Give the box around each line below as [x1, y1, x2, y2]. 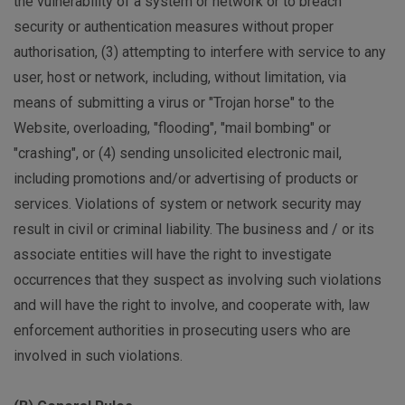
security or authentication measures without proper [14, 18, 334, 36]
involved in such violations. [14, 347, 183, 365]
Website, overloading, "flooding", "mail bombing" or [14, 119, 331, 137]
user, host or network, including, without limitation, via [14, 69, 346, 87]
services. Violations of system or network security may [14, 195, 362, 213]
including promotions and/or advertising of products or [14, 170, 358, 188]
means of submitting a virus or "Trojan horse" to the [14, 94, 334, 112]
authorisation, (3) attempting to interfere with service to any [14, 43, 386, 61]
